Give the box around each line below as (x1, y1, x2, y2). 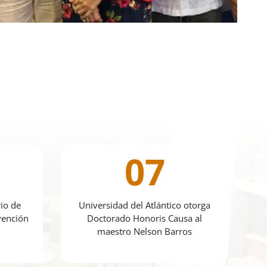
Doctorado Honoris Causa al (87, 212, 202, 225)
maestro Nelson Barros (97, 225, 192, 238)
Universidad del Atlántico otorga (79, 199, 210, 212)
